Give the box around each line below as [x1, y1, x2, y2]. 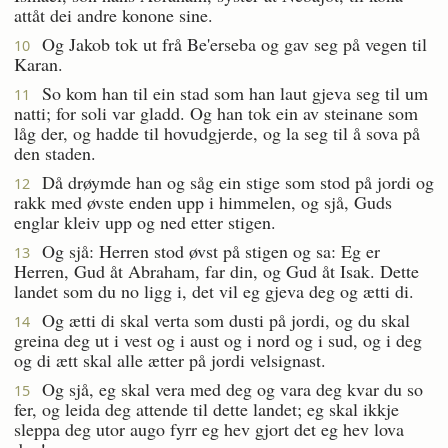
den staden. [14, 140, 96, 165]
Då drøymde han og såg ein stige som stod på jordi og [30, 169, 434, 194]
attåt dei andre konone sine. [14, 2, 213, 27]
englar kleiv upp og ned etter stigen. [14, 209, 276, 234]
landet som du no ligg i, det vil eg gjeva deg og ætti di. [14, 278, 414, 303]
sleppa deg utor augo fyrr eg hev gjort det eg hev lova [14, 416, 404, 441]
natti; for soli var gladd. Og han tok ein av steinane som [14, 100, 418, 125]
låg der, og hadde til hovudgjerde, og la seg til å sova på [14, 120, 420, 145]
